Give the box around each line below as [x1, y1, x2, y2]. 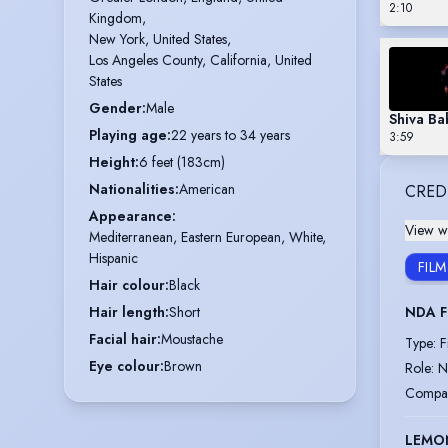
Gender [89, 98, 142, 119]
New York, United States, [89, 29, 231, 50]
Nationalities [89, 179, 175, 200]
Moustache [161, 329, 223, 350]
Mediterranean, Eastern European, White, [89, 227, 326, 248]
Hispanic [89, 248, 138, 269]
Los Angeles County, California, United [89, 50, 312, 71]
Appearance [89, 206, 172, 227]
